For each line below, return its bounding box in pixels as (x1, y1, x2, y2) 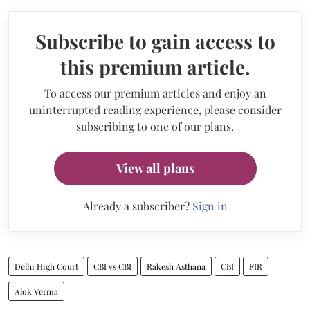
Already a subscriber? (82, 198, 192, 213)
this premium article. (60, 53, 250, 80)
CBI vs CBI (93, 260, 131, 272)
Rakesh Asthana (147, 260, 206, 272)
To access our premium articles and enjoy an (44, 85, 266, 100)
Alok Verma (15, 285, 58, 297)
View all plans (116, 159, 194, 176)
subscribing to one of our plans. (76, 118, 234, 134)
